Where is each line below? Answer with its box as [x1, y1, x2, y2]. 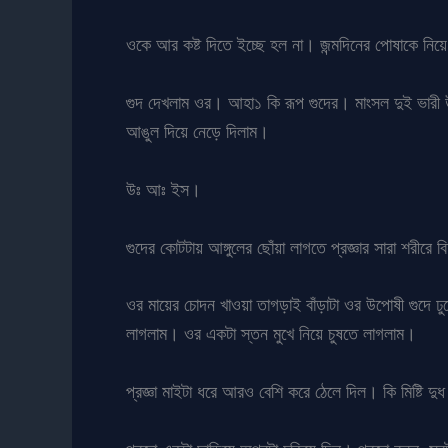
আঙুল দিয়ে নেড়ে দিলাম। [126, 121, 269, 143]
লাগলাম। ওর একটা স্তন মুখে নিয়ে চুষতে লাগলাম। [126, 323, 416, 345]
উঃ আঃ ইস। [126, 178, 201, 200]
